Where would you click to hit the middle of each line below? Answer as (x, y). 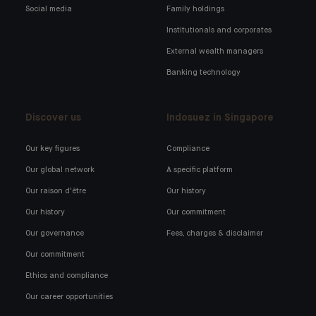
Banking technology (204, 72)
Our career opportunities (69, 297)
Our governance (55, 233)
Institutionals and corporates (219, 30)
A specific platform (200, 170)
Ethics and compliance (67, 275)
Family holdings (196, 9)
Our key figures (53, 148)
